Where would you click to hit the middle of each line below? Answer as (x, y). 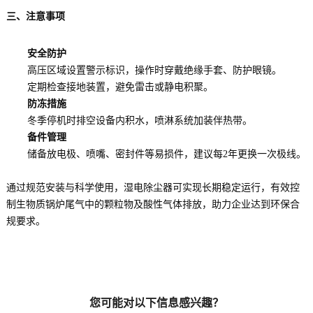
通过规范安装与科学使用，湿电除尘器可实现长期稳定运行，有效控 (153, 188)
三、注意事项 (35, 17)
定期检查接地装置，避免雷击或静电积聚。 (120, 87)
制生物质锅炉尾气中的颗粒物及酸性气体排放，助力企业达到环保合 (153, 205)
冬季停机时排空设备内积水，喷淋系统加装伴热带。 (139, 121)
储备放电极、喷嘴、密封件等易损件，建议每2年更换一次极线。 (166, 154)
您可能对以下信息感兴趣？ (156, 304)
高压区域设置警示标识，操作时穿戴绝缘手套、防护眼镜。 (154, 71)
